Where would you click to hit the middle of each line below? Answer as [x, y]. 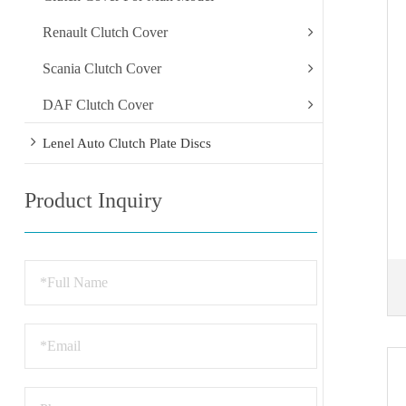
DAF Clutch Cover [97, 104]
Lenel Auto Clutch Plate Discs [126, 143]
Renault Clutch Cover [105, 32]
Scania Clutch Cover [101, 68]
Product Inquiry [93, 200]
